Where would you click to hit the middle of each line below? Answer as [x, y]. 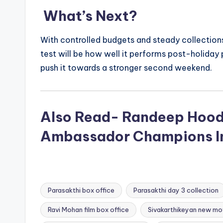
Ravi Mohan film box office [88, 210]
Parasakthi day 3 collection [176, 190]
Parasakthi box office [81, 190]
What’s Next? [89, 16]
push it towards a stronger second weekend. [126, 68]
